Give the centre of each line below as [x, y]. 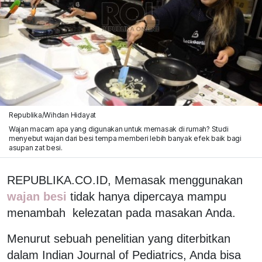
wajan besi [39, 196]
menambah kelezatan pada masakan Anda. [121, 213]
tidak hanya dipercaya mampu [148, 196]
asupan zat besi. [35, 147]
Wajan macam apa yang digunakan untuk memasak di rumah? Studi [118, 129]
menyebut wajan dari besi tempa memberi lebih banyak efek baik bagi [125, 138]
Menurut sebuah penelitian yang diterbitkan [119, 238]
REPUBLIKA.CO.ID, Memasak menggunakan [125, 180]
